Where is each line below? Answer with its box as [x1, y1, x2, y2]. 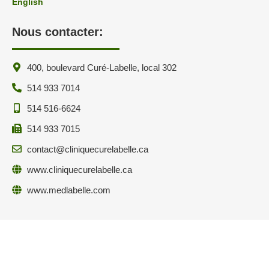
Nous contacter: [12, 25, 103, 38]
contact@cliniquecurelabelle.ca [27, 144, 148, 154]
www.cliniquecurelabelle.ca [27, 164, 132, 175]
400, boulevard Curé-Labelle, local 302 [27, 62, 177, 73]
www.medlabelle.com [27, 184, 110, 195]
